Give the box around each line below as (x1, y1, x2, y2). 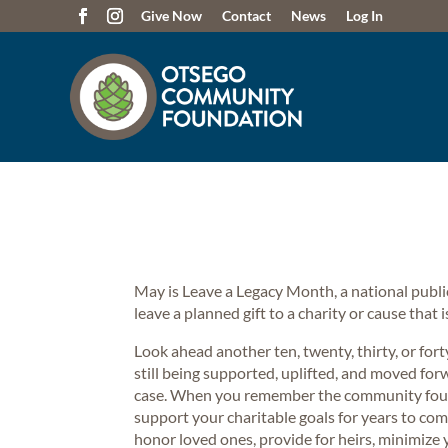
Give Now (141, 7, 203, 24)
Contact (222, 7, 272, 24)
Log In (346, 7, 384, 24)
